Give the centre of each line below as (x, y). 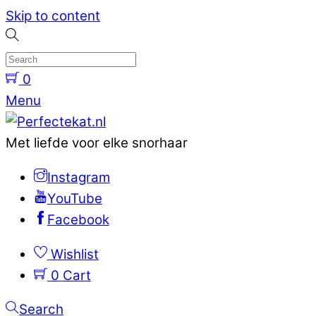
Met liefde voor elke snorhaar (97, 143)
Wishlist (74, 254)
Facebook (78, 219)
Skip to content (53, 16)
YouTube (74, 198)
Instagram (78, 177)
